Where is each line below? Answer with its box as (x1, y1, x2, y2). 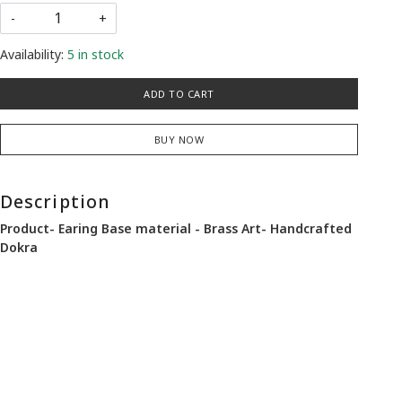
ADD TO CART (144, 86, 214, 100)
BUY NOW (153, 132, 205, 146)
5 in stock (66, 45, 124, 63)
